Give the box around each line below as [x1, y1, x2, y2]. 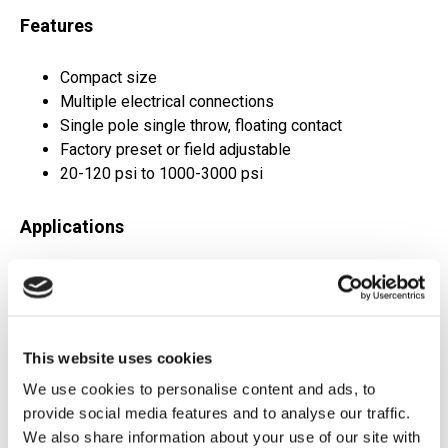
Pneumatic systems [60, 317, 200, 337]
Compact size [60, 68, 157, 88]
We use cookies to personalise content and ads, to [23, 380, 376, 398]
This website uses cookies [23, 349, 213, 366]
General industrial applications [60, 293, 270, 313]
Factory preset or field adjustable [60, 140, 291, 160]
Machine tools [60, 341, 159, 361]
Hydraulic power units [60, 269, 211, 289]
